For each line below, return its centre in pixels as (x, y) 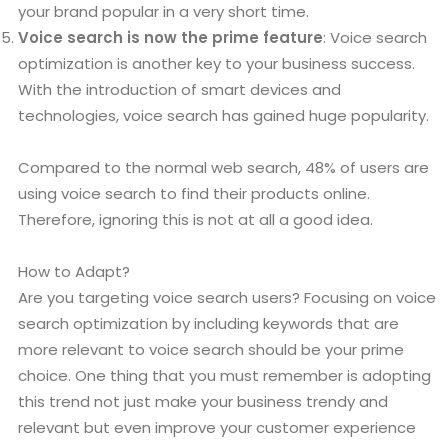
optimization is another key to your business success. (216, 64)
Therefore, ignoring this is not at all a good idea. (195, 220)
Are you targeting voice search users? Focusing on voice (227, 298)
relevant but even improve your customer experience (217, 428)
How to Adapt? (74, 272)
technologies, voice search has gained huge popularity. (223, 116)
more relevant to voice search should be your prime (211, 350)
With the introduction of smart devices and (179, 90)
